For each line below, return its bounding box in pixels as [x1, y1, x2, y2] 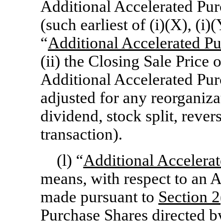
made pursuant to [40, 188, 158, 206]
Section [158, 188, 208, 206]
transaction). [40, 125, 122, 143]
